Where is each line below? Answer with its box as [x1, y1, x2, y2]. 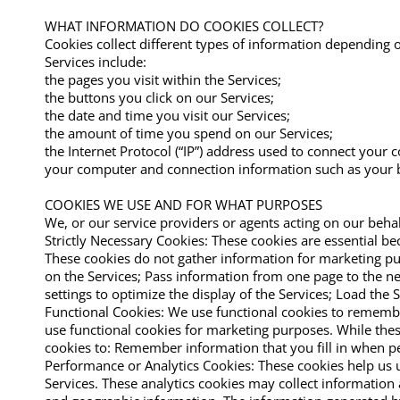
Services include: [45, 52, 146, 71]
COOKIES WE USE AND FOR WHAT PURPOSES [45, 195, 322, 213]
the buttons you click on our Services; [45, 87, 274, 106]
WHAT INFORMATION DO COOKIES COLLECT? [45, 16, 323, 35]
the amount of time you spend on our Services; [45, 123, 333, 142]
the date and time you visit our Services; [45, 105, 290, 124]
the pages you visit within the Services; [45, 70, 281, 88]
